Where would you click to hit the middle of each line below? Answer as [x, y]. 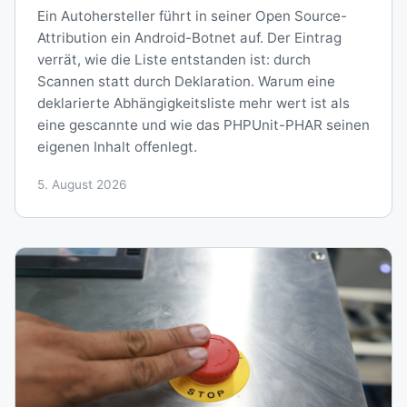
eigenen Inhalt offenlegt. [117, 146]
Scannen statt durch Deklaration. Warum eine [186, 81]
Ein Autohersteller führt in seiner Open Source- [192, 15]
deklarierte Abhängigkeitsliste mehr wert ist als [194, 103]
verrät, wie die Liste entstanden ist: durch [174, 59]
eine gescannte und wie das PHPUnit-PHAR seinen [203, 124]
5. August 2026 [82, 184]
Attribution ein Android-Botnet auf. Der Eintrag [189, 37]
